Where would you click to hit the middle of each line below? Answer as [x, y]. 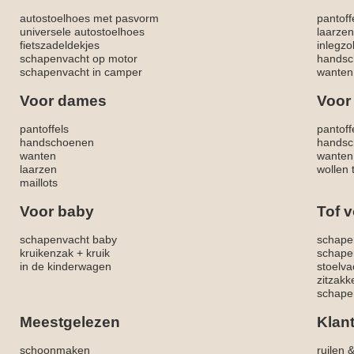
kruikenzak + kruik [65, 253]
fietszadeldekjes [60, 45]
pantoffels [44, 129]
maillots [39, 183]
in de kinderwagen [66, 267]
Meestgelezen [70, 322]
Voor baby [57, 212]
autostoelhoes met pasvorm [89, 19]
